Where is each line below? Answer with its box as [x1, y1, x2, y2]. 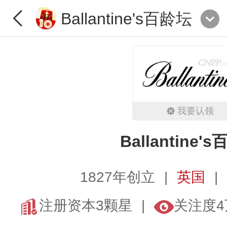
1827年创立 [80, 169, 155, 185]
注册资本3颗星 [39, 198, 132, 213]
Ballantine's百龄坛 [61, 9, 192, 28]
